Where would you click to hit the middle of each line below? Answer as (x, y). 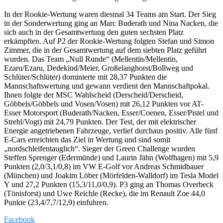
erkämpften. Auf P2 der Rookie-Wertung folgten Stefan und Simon (109, 41)
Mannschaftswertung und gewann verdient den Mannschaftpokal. (107, 86)
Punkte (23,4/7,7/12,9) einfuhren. (56, 202)
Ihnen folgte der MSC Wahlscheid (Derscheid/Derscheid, (94, 95)
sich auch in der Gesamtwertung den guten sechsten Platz (94, 32)
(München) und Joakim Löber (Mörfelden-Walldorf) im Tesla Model (111, 175)
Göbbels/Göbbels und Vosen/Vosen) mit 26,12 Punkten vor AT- (104, 104)
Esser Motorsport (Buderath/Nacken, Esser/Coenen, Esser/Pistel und (111, 112)
